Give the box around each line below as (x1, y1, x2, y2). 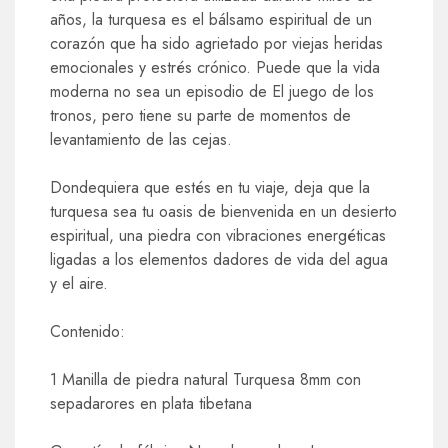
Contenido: (50, 319, 125, 343)
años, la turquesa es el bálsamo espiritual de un (50, 7, 372, 31)
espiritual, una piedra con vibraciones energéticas (50, 223, 386, 247)
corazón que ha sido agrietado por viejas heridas (50, 31, 383, 55)
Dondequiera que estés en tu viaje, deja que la (50, 175, 370, 199)
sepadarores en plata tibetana (50, 391, 252, 415)
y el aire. (50, 271, 108, 295)
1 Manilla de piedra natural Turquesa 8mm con (50, 367, 361, 391)
